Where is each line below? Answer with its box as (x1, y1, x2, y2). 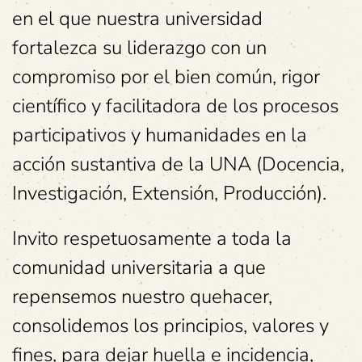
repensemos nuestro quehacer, (12, 284, 272, 309)
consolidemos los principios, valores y (12, 313, 329, 339)
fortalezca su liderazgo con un (12, 35, 267, 61)
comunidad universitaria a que (12, 255, 266, 280)
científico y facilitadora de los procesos (12, 93, 339, 119)
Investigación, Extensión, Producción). (12, 180, 326, 206)
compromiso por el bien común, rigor (12, 64, 320, 90)
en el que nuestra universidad (12, 6, 263, 32)
